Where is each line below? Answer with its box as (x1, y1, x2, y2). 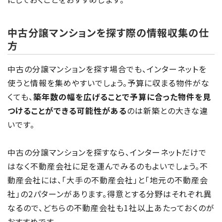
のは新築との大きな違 (127, 104, 208, 116)
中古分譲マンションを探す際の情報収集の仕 (7, 25, 209, 40)
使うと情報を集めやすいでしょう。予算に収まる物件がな (7, 76, 210, 89)
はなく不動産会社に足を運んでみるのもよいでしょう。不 (7, 160, 208, 172)
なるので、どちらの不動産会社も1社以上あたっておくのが (7, 201, 215, 214)
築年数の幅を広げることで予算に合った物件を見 (33, 90, 211, 103)
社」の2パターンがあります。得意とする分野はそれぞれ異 (7, 187, 212, 200)
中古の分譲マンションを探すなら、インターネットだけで (7, 146, 207, 158)
